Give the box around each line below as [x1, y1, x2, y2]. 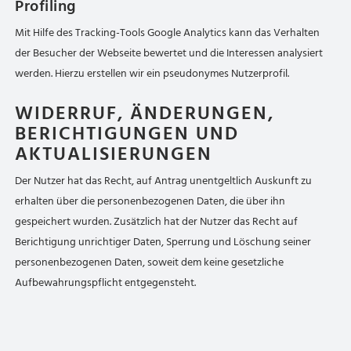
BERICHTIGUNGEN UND [15, 118, 240, 149]
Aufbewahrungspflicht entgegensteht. [15, 273, 197, 291]
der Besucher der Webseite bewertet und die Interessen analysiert [15, 44, 324, 62]
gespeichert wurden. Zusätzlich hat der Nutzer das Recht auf [15, 212, 299, 230]
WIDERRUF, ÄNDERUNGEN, [15, 98, 275, 128]
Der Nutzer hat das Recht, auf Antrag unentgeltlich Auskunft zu [15, 172, 313, 190]
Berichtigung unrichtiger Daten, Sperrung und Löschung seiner [15, 233, 312, 251]
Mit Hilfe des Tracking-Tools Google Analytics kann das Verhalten [15, 24, 320, 42]
